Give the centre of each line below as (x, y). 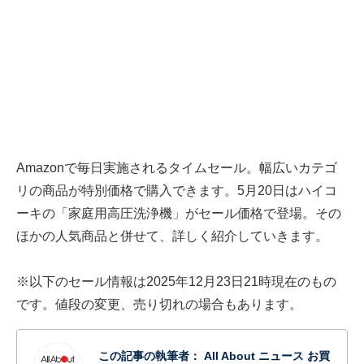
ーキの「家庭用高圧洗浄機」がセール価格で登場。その (179, 214)
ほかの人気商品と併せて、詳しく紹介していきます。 (172, 236)
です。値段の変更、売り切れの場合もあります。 (159, 305)
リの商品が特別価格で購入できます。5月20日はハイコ (177, 191)
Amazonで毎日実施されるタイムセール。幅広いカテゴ (177, 168)
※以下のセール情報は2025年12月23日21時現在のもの (176, 282)
